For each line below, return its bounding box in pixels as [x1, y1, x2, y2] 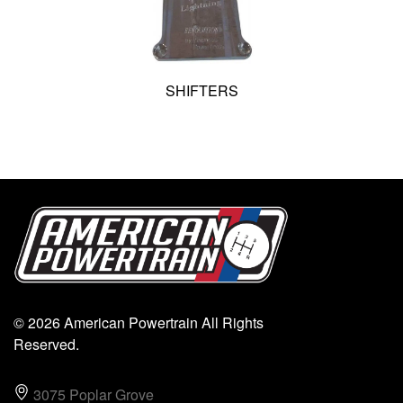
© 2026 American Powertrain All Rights [13, 311, 264, 333]
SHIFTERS [165, 79, 238, 101]
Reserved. [13, 333, 79, 354]
